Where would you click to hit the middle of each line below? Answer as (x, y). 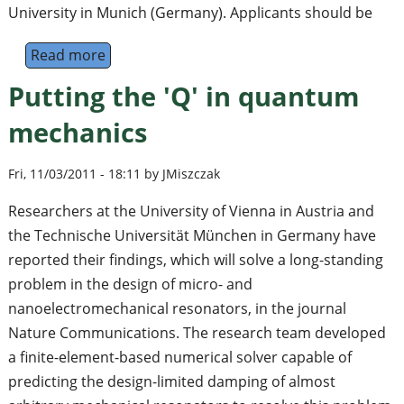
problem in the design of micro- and (130, 285)
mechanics (77, 132)
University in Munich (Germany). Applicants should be (190, 12)
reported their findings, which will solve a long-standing (195, 260)
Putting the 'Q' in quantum (183, 96)
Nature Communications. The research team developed (197, 333)
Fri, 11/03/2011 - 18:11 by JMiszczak (114, 174)
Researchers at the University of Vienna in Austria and (191, 211)
